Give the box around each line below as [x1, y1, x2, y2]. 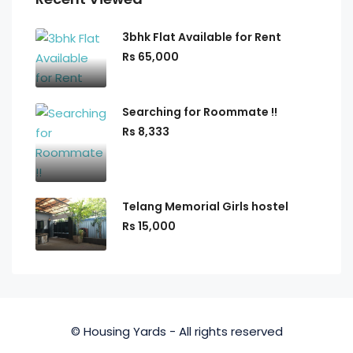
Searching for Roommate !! [122, 103, 277, 120]
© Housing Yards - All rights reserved [70, 323, 283, 340]
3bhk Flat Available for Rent [122, 28, 281, 45]
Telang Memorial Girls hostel [122, 198, 288, 214]
